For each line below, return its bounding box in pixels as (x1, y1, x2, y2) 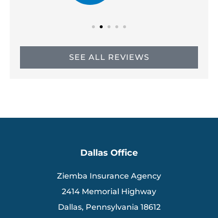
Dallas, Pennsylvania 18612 (57, 202, 161, 212)
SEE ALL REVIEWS (69, 52, 149, 62)
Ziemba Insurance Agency (57, 171, 161, 181)
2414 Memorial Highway (62, 186, 156, 196)
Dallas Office (80, 147, 138, 158)
